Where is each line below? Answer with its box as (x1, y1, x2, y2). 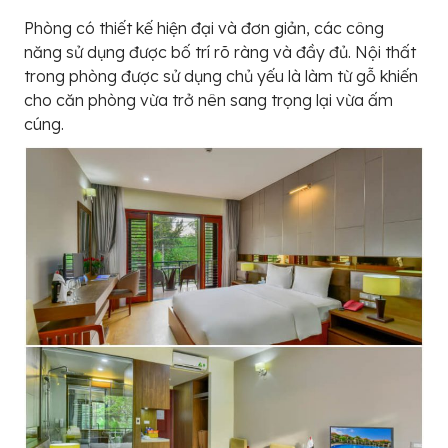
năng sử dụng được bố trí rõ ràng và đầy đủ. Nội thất (24, 42, 416, 63)
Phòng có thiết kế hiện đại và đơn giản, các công (24, 18, 384, 39)
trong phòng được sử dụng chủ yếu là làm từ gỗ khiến (24, 66, 418, 87)
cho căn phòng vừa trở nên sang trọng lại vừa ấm (24, 90, 393, 111)
